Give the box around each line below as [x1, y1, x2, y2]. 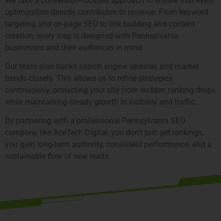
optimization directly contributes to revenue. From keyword [5, 7, 208, 17]
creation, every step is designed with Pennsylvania [5, 31, 179, 40]
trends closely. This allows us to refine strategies [5, 73, 173, 83]
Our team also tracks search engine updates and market [5, 61, 199, 71]
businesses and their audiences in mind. [5, 42, 144, 52]
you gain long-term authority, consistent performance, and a [5, 140, 212, 149]
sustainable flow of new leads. [5, 151, 110, 161]
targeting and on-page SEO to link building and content [5, 19, 195, 29]
